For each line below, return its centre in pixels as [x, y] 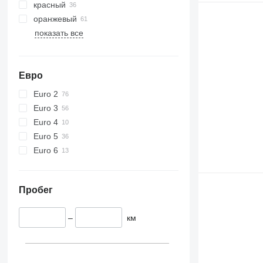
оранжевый [55, 18]
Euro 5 [45, 136]
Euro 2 [45, 94]
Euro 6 [45, 150]
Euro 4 [45, 122]
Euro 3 [45, 108]
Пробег [36, 190]
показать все [59, 33]
